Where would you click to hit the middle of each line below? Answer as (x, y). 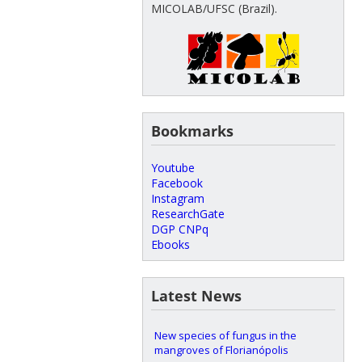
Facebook (177, 183)
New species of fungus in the (225, 335)
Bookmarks (192, 130)
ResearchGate (187, 213)
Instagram (177, 198)
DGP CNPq (179, 229)
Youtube (173, 167)
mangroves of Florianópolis (221, 349)
